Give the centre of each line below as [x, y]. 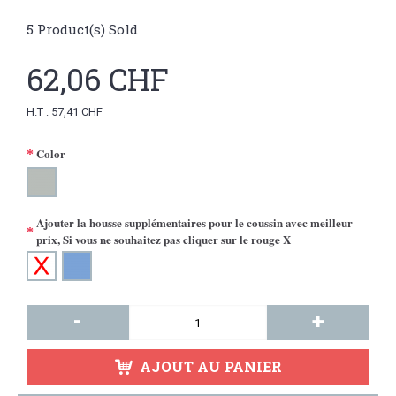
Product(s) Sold [86, 29]
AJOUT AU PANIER [210, 366]
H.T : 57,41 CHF [65, 112]
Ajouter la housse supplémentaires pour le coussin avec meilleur [194, 222]
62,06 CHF [98, 79]
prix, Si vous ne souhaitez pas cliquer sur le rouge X [164, 239]
